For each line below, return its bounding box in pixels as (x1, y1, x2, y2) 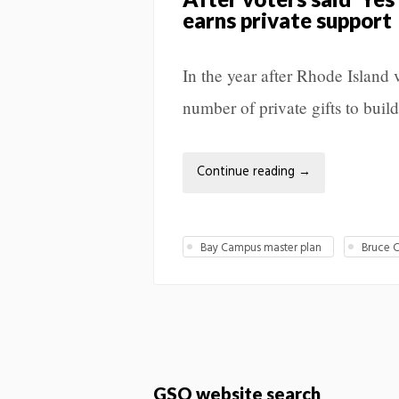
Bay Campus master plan (200, 238, 322, 257)
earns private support (183, 6, 392, 33)
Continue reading (197, 161, 298, 183)
